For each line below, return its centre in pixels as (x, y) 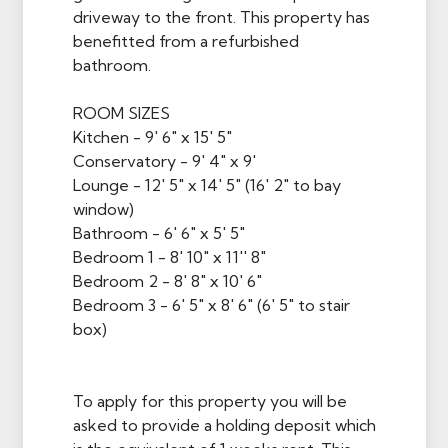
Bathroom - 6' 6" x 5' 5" (158, 232)
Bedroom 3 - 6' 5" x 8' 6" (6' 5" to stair (211, 304)
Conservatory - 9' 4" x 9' (164, 160)
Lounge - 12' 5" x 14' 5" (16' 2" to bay (206, 184)
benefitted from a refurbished (185, 40)
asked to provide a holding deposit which (224, 424)
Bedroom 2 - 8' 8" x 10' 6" (167, 280)
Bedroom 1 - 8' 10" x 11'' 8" (169, 256)
